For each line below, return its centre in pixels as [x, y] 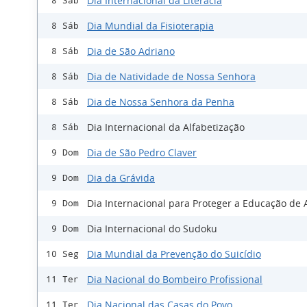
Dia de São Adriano [131, 51]
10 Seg [62, 254]
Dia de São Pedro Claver [142, 153]
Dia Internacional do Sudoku [152, 229]
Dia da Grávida [121, 178]
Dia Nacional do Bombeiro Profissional [175, 280]
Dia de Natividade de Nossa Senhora [171, 77]
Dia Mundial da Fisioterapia [150, 26]
